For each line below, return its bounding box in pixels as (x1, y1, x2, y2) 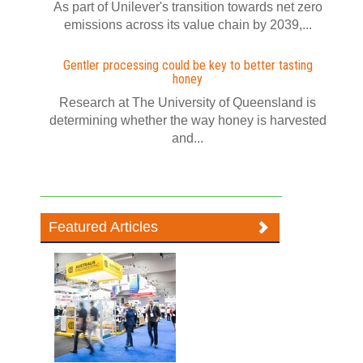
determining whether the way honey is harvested (49, 113, 327, 127)
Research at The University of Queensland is (59, 95, 316, 109)
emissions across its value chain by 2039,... (63, 17, 312, 32)
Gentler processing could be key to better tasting (62, 57, 313, 73)
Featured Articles (49, 218, 159, 235)
